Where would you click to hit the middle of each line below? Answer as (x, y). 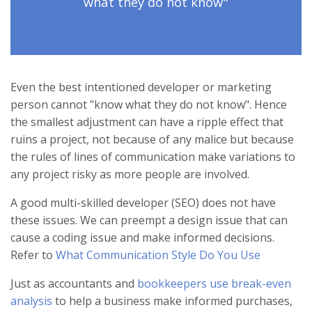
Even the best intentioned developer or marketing (141, 87)
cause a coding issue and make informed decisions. (142, 238)
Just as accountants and (74, 284)
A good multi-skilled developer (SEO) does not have (143, 203)
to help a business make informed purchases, (172, 301)
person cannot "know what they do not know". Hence (149, 105)
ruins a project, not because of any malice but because (152, 140)
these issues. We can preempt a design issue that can (149, 220)
